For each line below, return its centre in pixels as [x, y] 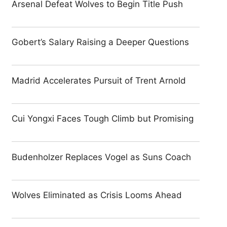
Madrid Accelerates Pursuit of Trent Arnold [99, 80]
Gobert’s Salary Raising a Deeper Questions [101, 42]
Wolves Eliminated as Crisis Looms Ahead [97, 195]
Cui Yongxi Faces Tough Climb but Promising [103, 119]
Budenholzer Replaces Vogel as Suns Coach [102, 157]
